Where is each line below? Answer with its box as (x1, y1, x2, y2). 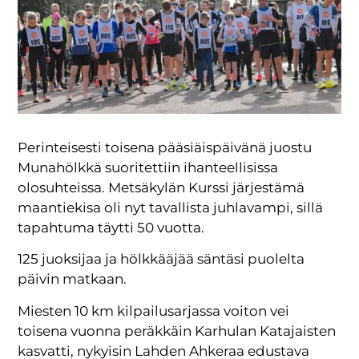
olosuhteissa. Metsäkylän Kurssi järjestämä (18, 179, 305, 196)
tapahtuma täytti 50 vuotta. (18, 219, 205, 236)
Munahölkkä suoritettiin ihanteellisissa (18, 159, 279, 175)
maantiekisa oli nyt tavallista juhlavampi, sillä (18, 199, 324, 216)
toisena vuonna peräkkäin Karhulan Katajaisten (18, 322, 337, 339)
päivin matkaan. (18, 271, 127, 288)
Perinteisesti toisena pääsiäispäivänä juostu (18, 139, 313, 155)
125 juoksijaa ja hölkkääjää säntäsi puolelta (18, 251, 305, 268)
